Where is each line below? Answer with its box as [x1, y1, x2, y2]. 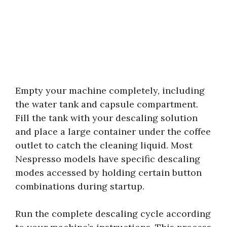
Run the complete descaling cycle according [15, 207, 211, 219]
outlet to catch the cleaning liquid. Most [15, 139, 193, 151]
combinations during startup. [15, 180, 144, 192]
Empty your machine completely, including [15, 84, 205, 96]
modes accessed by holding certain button [15, 166, 202, 178]
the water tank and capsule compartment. [15, 98, 198, 110]
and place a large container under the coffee [15, 125, 211, 137]
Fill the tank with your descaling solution [15, 111, 198, 124]
